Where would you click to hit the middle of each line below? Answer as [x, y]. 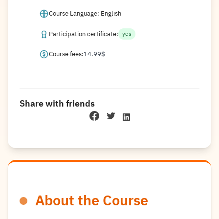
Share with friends [57, 103]
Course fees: [66, 54]
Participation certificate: [84, 34]
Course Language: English [85, 13]
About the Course [92, 201]
